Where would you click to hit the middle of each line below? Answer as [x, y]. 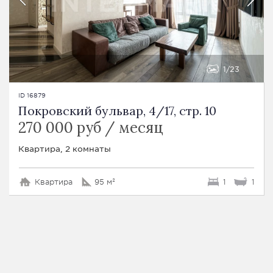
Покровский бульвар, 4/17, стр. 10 [117, 111]
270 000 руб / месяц [91, 128]
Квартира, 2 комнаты [65, 149]
